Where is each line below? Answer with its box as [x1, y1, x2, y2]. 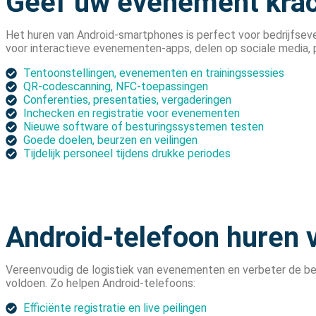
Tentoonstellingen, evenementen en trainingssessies [23, 66, 284, 80]
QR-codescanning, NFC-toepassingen [23, 80, 208, 94]
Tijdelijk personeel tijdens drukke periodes [23, 147, 231, 161]
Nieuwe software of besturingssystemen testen [23, 120, 264, 134]
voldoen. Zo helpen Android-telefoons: [6, 276, 195, 291]
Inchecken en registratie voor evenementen [23, 107, 240, 121]
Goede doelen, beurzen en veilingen [23, 133, 197, 147]
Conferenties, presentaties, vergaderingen [23, 93, 231, 107]
